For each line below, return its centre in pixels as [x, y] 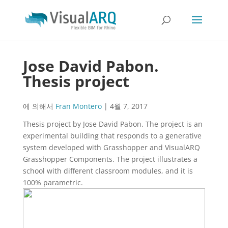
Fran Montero [78, 106]
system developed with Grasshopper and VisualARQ [111, 147]
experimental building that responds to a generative [112, 136]
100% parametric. [53, 182]
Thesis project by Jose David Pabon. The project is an [112, 124]
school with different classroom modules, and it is [108, 171]
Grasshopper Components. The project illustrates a [110, 159]
